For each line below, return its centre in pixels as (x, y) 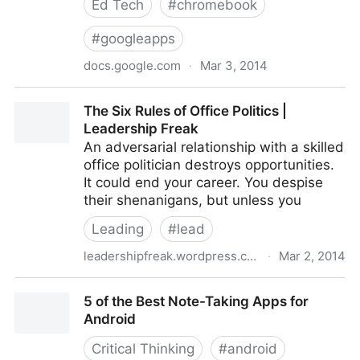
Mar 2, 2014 (312, 256)
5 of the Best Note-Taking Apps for (196, 301)
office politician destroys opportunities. (209, 165)
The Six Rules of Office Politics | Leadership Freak (176, 287)
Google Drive (56, 114)
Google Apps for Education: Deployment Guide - (170, 96)
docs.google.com (132, 65)
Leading (118, 229)
